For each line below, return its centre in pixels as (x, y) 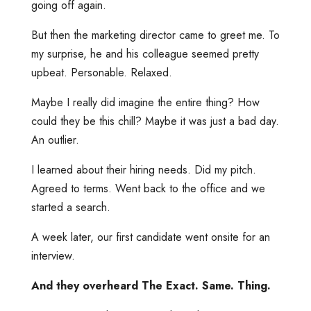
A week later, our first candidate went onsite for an (150, 237)
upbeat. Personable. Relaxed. (101, 73)
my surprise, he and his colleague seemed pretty (145, 54)
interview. (53, 256)
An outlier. (55, 140)
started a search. (70, 208)
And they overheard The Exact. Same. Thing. (151, 286)
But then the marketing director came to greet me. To (155, 35)
